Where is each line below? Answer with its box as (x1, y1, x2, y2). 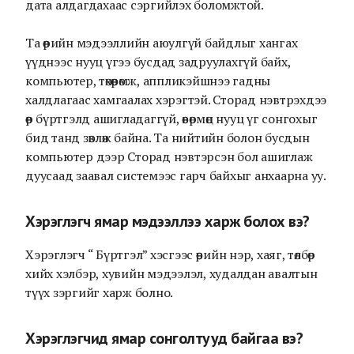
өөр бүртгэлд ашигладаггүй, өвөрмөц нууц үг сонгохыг (25, 110, 318, 127)
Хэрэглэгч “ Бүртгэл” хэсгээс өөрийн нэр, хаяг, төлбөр (25, 246, 315, 263)
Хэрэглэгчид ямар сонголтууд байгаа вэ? (25, 328, 303, 348)
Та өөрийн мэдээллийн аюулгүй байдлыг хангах (25, 34, 298, 51)
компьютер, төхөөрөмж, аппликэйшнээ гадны (25, 72, 270, 89)
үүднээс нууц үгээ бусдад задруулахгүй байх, (25, 53, 291, 70)
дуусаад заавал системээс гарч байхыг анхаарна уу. (25, 167, 326, 184)
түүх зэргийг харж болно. (25, 284, 173, 301)
